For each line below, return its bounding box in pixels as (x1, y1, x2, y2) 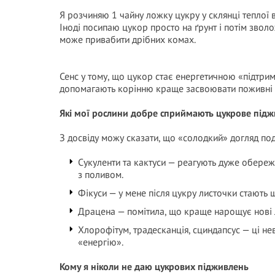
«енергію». (78, 236, 123, 248)
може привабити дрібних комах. (60, 33, 196, 45)
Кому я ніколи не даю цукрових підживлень (60, 260, 249, 273)
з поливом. (78, 168, 123, 180)
